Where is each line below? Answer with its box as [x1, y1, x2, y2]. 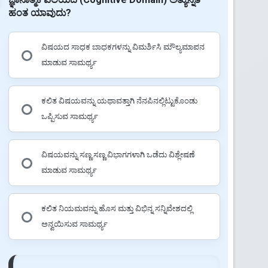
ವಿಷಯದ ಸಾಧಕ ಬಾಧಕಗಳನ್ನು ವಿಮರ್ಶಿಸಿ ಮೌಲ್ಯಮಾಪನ [41, 41, 205, 53]
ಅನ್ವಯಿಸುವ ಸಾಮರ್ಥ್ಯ [41, 218, 108, 230]
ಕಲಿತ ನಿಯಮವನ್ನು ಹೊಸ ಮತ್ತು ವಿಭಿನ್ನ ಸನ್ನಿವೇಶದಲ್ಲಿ [41, 202, 193, 214]
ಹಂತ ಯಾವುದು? [8, 7, 71, 19]
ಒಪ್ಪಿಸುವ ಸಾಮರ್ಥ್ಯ [41, 110, 98, 122]
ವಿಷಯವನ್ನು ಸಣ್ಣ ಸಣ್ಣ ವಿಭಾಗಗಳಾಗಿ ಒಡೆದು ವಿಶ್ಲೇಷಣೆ [41, 148, 195, 160]
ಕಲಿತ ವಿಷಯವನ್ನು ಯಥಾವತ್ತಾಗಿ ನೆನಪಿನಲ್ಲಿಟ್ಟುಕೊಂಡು [41, 95, 197, 106]
